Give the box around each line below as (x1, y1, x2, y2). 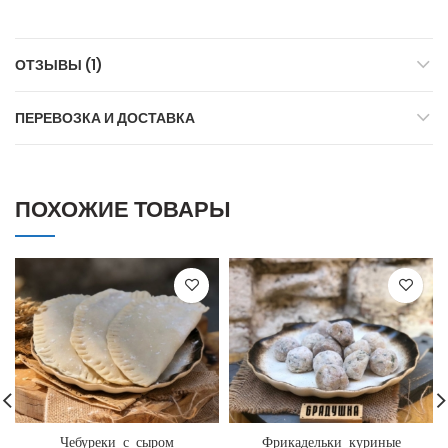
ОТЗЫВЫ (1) (15, 54, 103, 75)
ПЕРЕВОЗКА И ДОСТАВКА (15, 107, 195, 128)
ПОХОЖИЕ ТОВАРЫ (15, 193, 231, 225)
